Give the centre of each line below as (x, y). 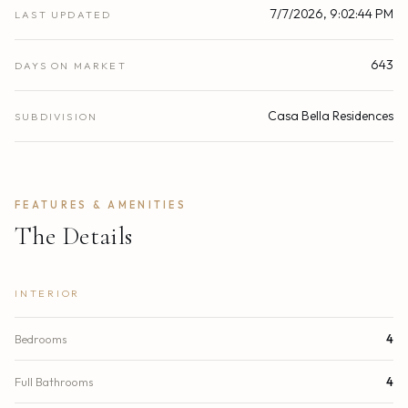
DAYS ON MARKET (71, 66)
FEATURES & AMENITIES (101, 205)
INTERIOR (47, 294)
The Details (74, 236)
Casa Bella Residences (331, 116)
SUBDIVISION (56, 117)
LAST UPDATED (63, 15)
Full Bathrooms (54, 382)
